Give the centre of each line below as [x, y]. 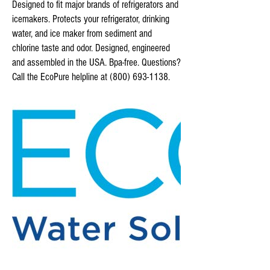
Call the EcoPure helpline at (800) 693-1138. [91, 77]
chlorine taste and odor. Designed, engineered [91, 48]
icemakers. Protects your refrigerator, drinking [91, 19]
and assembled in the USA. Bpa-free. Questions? [96, 62]
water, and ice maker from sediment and [82, 33]
